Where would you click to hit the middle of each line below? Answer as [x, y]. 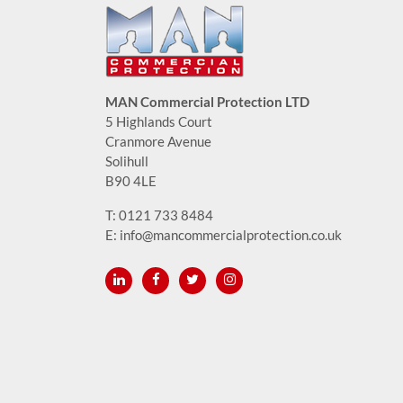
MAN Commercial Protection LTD [207, 101]
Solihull [127, 161]
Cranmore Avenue [158, 141]
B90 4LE [131, 180]
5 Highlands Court [159, 121]
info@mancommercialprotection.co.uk [231, 234]
